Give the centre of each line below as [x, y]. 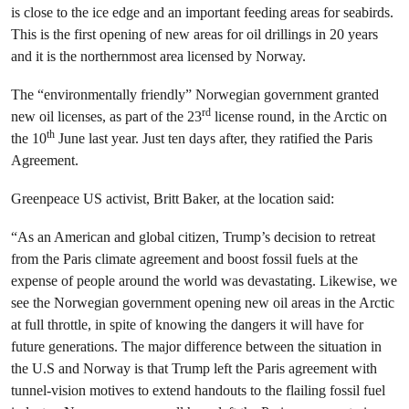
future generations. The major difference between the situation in [196, 346]
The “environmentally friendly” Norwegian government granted [195, 94]
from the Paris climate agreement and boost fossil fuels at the [184, 259]
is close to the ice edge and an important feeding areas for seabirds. [202, 12]
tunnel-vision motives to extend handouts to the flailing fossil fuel [198, 390]
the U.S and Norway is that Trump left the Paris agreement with [194, 368]
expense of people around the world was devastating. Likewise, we [204, 281]
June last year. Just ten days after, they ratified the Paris [214, 138]
